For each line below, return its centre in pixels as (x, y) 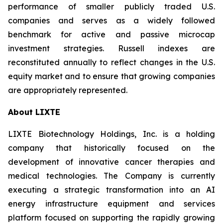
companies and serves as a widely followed (111, 20)
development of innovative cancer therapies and (111, 162)
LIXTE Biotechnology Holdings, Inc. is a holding (111, 134)
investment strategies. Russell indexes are (111, 48)
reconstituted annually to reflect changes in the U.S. (111, 62)
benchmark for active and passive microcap (111, 34)
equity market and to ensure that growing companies (111, 76)
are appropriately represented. (68, 90)
